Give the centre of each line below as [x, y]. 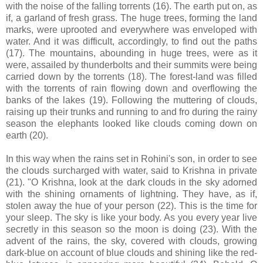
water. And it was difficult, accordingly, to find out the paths [131, 41]
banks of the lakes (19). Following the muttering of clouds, [131, 100]
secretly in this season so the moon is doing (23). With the [131, 229]
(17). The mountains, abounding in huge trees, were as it [131, 53]
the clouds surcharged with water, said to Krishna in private [131, 170]
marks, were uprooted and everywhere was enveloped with [131, 29]
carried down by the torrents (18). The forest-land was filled [131, 76]
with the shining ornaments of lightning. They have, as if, [131, 194]
